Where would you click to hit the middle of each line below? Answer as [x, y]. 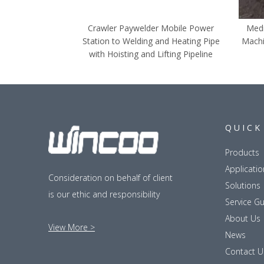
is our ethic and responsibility [104, 194]
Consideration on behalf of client [110, 178]
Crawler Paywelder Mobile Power [151, 28]
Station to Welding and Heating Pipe [151, 41]
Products [242, 153]
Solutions [243, 186]
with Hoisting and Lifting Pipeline [151, 54]
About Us [243, 219]
